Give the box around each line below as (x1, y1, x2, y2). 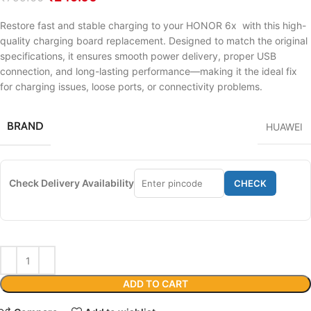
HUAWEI (266, 121, 303, 133)
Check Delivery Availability (9, 177, 134, 190)
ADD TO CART (123, 278, 188, 290)
